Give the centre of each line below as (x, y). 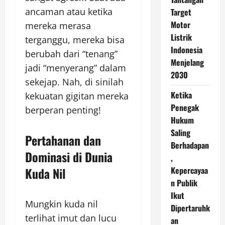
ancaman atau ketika (69, 11)
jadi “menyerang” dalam (76, 68)
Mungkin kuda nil (62, 204)
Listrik (181, 37)
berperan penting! (63, 110)
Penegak (185, 107)
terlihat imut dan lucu (71, 218)
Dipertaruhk (190, 208)
